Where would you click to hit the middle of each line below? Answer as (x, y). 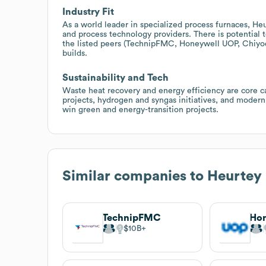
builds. (75, 53)
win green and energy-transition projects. (140, 110)
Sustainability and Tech (115, 77)
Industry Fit (88, 12)
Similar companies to (135, 176)
